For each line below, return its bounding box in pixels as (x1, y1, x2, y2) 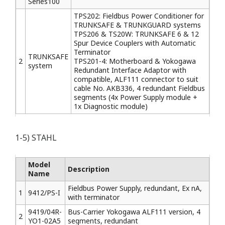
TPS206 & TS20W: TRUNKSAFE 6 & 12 (74, 29, 199, 39)
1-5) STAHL (15, 132, 57, 143)
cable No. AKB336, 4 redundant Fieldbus (74, 83, 205, 93)
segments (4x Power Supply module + (74, 92, 197, 102)
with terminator (68, 192, 120, 202)
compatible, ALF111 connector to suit (74, 74, 198, 84)
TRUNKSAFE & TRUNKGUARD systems (74, 20, 201, 30)
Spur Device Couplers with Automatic (74, 38, 196, 48)
